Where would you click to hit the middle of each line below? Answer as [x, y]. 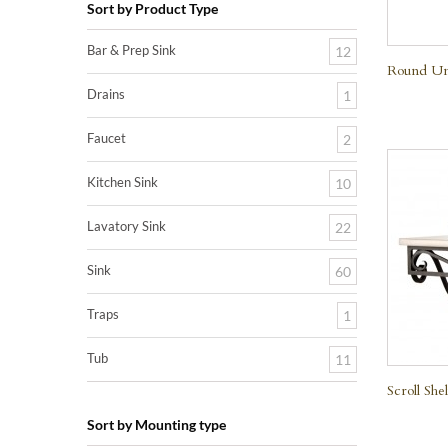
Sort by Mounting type [156, 424]
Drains [106, 94]
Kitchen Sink [122, 182]
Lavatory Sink [126, 226]
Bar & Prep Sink [131, 50]
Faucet [106, 138]
